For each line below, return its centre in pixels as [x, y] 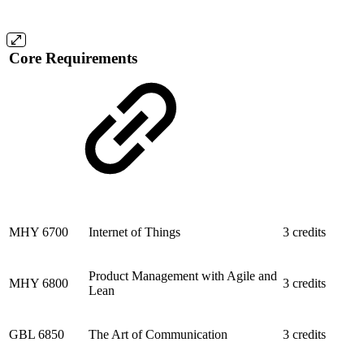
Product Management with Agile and [183, 275]
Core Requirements [73, 58]
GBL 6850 [37, 334]
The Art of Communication [158, 334]
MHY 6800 [39, 283]
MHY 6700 [39, 232]
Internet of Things [134, 232]
